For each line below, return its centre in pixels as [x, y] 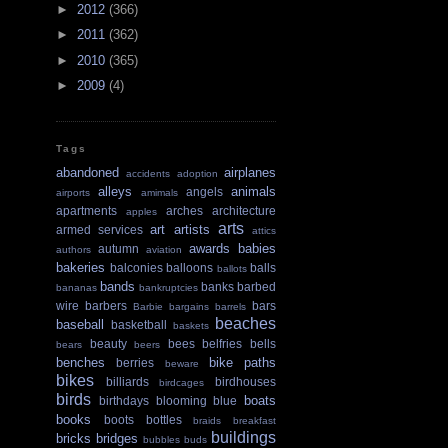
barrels [230, 307]
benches [80, 363]
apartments [86, 211]
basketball [139, 325]
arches [184, 211]
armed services [100, 230]
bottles [163, 420]
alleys [115, 192]
